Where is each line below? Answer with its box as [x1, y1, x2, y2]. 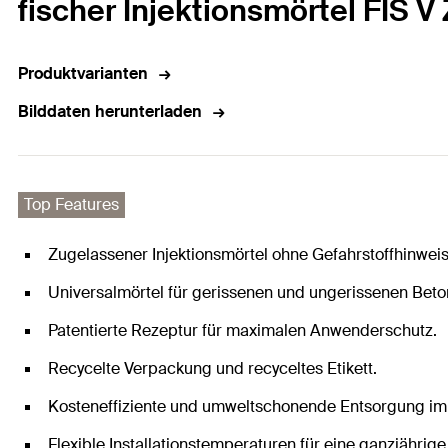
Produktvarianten [18, 63, 148, 85]
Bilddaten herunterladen [18, 101, 202, 123]
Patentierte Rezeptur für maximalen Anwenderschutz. [48, 320, 437, 342]
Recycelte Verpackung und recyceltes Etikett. [48, 358, 377, 380]
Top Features [24, 194, 119, 216]
